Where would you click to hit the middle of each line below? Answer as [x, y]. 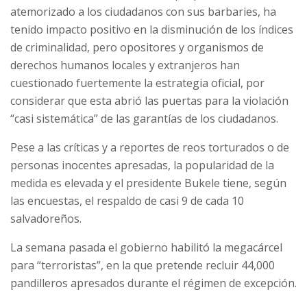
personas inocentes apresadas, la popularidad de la [142, 165]
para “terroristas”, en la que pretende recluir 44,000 [143, 265]
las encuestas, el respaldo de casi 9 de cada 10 [127, 200]
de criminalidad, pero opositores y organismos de [137, 47]
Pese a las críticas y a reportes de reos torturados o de [150, 147]
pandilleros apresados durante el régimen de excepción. [153, 283]
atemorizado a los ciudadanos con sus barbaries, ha [143, 11]
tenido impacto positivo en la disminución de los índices [152, 29]
